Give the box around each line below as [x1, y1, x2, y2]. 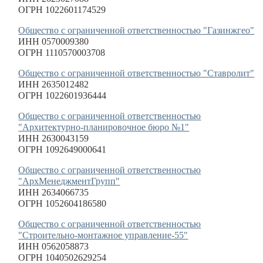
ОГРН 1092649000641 [18, 144, 107, 154]
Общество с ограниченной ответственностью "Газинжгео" [18, 25, 255, 35]
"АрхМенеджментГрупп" [18, 176, 120, 186]
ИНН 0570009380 [18, 36, 89, 46]
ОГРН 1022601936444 [18, 90, 107, 100]
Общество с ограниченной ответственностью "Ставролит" [18, 68, 255, 78]
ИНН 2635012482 [18, 79, 89, 89]
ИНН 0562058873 [18, 241, 89, 251]
